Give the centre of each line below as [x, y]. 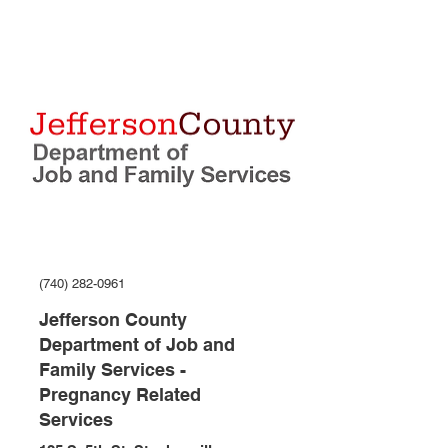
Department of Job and [137, 344]
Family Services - [112, 369]
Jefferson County [113, 319]
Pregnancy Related [120, 394]
